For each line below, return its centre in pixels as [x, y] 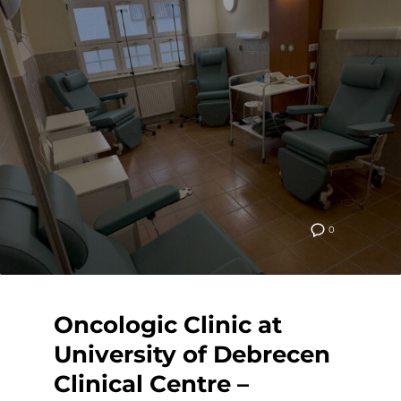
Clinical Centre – [151, 384]
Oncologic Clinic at [168, 325]
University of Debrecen [192, 354]
